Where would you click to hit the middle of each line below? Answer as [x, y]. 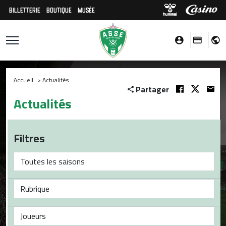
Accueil [23, 80]
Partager [152, 89]
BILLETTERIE [25, 10]
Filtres [29, 138]
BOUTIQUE [59, 10]
